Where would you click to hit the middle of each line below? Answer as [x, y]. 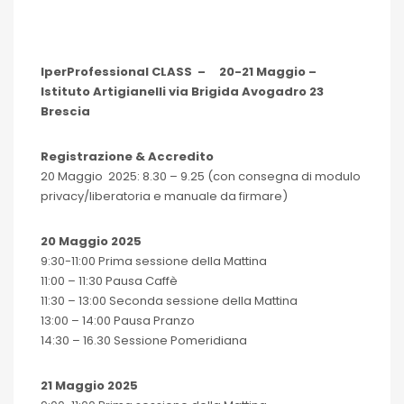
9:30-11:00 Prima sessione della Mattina [154, 261]
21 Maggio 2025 [89, 386]
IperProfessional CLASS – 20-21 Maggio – [179, 72]
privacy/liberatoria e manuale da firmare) [164, 196]
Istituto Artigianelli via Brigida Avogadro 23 [182, 92]
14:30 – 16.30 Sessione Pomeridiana [144, 340]
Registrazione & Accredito [127, 156]
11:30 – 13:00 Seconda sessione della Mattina [169, 301]
